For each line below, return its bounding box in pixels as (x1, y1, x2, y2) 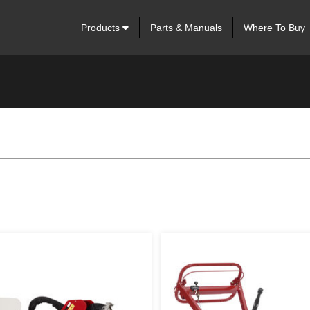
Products (80, 22, 122, 33)
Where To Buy (243, 22, 305, 33)
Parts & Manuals (149, 22, 222, 33)
